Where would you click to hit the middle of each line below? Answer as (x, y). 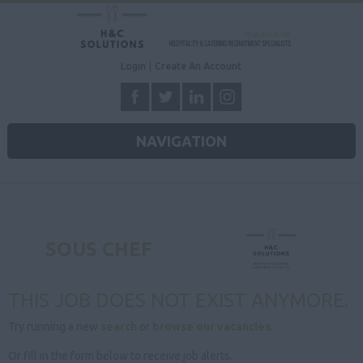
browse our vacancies (211, 327)
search (119, 327)
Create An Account (199, 66)
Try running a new (54, 327)
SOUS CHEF (99, 249)
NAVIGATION (181, 141)
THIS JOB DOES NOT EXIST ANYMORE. (178, 300)
